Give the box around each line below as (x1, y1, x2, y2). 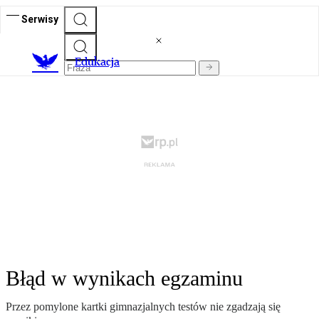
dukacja (81, 55, 120, 69)
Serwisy (21, 13, 58, 25)
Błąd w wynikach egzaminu (6, 266, 243, 291)
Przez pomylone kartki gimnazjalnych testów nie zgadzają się (6, 300, 281, 313)
